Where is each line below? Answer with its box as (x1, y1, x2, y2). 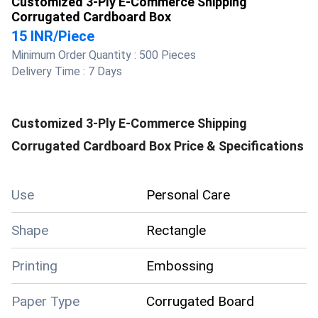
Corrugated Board (146, 292, 254, 309)
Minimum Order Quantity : (11, 48, 139, 62)
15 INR (11, 28, 53, 45)
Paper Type (11, 292, 79, 309)
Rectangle (146, 221, 206, 238)
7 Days (88, 65, 122, 78)
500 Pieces (139, 48, 196, 62)
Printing (11, 257, 57, 274)
